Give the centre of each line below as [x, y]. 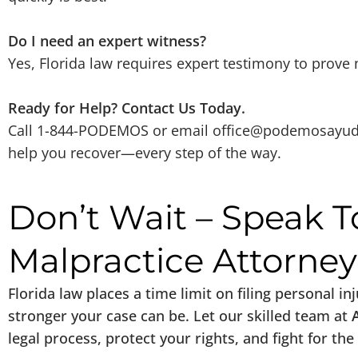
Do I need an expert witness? [107, 40]
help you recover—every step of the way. [145, 152]
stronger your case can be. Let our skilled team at [180, 315]
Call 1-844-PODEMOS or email [110, 130]
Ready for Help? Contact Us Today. [127, 107]
